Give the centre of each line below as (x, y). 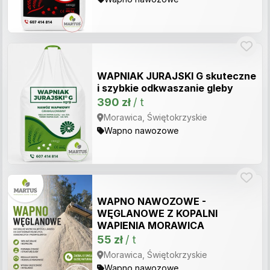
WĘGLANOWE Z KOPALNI (157, 213)
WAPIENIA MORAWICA (151, 225)
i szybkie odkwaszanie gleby (165, 88)
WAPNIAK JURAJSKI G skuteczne (177, 76)
